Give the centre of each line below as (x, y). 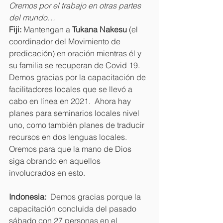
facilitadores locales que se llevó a (72, 89)
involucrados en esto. (47, 172)
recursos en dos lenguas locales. (69, 137)
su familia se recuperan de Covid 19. (75, 65)
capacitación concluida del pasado (74, 208)
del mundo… (32, 17)
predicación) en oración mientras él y (76, 53)
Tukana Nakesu (100, 29)
